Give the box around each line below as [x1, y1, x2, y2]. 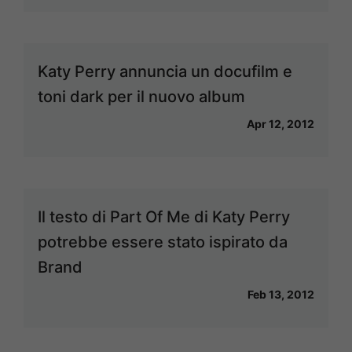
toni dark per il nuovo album [38, 87, 245, 106]
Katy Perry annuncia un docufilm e [38, 62, 292, 81]
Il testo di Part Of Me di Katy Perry [38, 207, 290, 226]
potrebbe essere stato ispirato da [38, 233, 288, 251]
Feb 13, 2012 [247, 288, 314, 301]
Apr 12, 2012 [247, 117, 314, 130]
